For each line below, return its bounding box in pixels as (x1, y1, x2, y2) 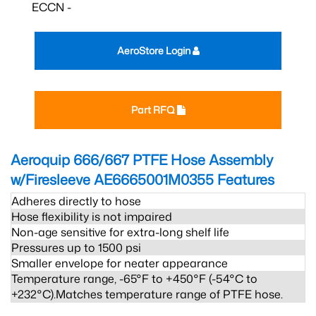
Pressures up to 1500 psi (11, 240, 141, 256)
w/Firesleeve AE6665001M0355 (11, 169, 214, 190)
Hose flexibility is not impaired (11, 209, 172, 225)
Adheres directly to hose (11, 193, 141, 209)
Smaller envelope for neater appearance (11, 255, 228, 272)
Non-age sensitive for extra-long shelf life (11, 224, 229, 241)
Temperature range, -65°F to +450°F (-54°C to (11, 271, 257, 287)
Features (214, 169, 274, 190)
